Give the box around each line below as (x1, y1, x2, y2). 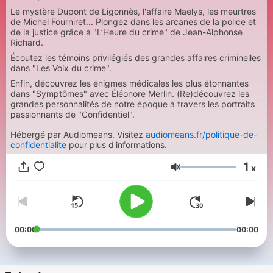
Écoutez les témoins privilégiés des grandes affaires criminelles (10, 52, 261, 63)
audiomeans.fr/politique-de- (146, 129, 257, 140)
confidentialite (10, 140, 66, 150)
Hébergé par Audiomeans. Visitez (10, 129, 146, 140)
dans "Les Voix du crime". (10, 63, 112, 73)
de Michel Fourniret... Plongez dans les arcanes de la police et (10, 16, 256, 27)
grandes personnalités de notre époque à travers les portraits (10, 99, 255, 109)
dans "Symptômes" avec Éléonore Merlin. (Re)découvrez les (10, 88, 249, 99)
